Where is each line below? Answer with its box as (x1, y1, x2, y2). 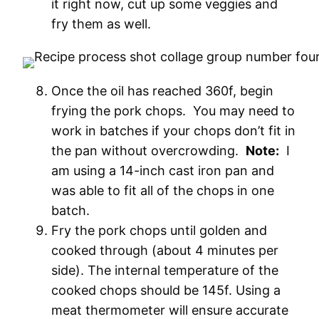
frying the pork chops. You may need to (51, 103, 295, 118)
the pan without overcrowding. (51, 143, 246, 158)
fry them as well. (51, 16, 151, 31)
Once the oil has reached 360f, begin (51, 83, 273, 98)
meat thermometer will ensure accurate (51, 303, 288, 318)
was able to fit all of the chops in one (51, 183, 274, 198)
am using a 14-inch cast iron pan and (51, 163, 274, 178)
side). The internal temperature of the (51, 263, 278, 278)
